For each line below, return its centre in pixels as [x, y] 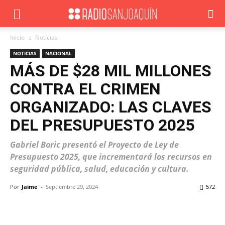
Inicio [17, 37]
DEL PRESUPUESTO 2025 [102, 125]
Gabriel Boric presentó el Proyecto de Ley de [94, 145]
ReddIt [205, 209]
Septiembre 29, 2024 [72, 187]
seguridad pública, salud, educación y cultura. [99, 169]
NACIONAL [59, 53]
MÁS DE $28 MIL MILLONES [111, 71]
